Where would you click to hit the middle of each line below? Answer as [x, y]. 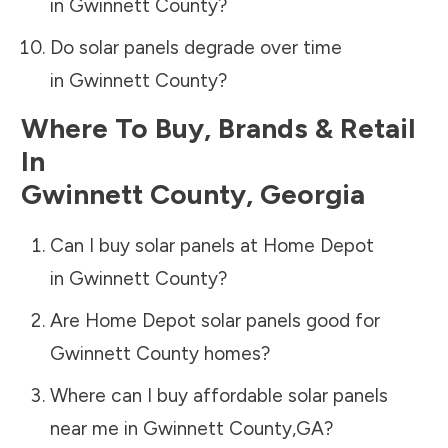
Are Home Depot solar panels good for [214, 320]
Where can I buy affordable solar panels [218, 395]
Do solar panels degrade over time [195, 47]
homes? [234, 353]
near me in [96, 428]
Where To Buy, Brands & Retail [218, 127]
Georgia [312, 193]
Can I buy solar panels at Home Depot [211, 245]
